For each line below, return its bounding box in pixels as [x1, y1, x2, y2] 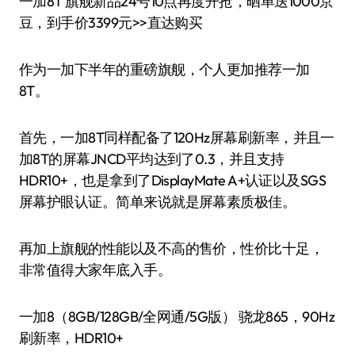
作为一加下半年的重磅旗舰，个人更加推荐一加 [19, 60, 310, 78]
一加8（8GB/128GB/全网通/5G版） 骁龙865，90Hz [19, 307, 335, 326]
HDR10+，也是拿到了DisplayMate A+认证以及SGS [19, 171, 326, 189]
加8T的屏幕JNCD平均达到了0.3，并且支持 [19, 150, 284, 168]
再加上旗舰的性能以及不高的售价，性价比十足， [19, 239, 324, 258]
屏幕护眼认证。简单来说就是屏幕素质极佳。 [19, 193, 296, 211]
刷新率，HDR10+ [19, 329, 124, 347]
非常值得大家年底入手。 [19, 261, 172, 279]
